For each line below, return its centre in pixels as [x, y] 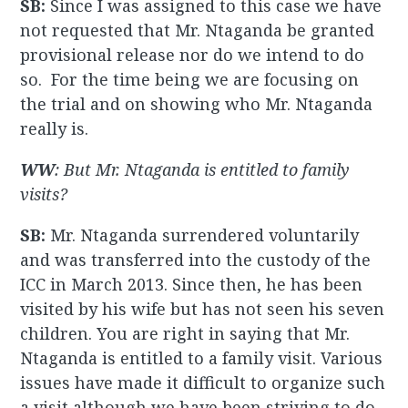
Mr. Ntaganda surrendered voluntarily [205, 235]
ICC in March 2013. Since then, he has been [192, 285]
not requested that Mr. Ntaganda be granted [198, 31]
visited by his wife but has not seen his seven [203, 309]
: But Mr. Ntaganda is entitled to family [203, 170]
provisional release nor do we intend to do [193, 55]
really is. [55, 129]
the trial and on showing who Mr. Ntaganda [197, 104]
